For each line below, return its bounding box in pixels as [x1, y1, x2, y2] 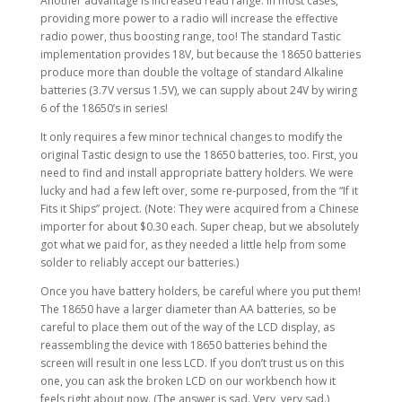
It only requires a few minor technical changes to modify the [39, 128, 343, 144]
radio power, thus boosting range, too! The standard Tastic [39, 28, 341, 44]
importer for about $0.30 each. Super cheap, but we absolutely [39, 218, 359, 234]
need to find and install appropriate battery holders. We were [39, 164, 354, 180]
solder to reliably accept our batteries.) [39, 254, 239, 270]
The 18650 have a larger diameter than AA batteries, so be [39, 301, 336, 317]
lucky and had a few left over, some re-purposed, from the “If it [39, 182, 358, 198]
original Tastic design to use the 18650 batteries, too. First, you [39, 146, 358, 162]
